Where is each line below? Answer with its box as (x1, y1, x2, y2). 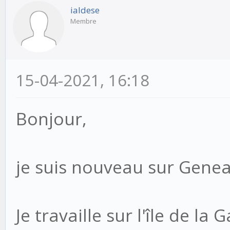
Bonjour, (16, 107, 87, 130)
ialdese (70, 4, 100, 16)
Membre (70, 16, 97, 26)
